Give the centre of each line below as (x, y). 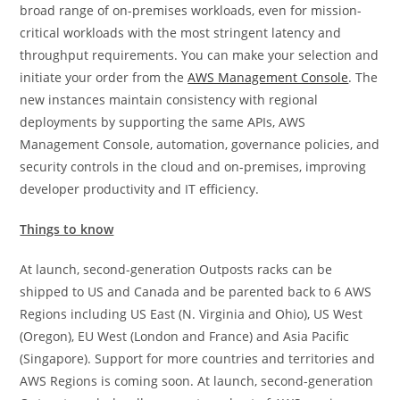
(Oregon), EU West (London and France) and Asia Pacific (185, 337)
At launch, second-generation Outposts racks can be (176, 270)
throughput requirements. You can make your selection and (200, 55)
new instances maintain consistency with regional (169, 100)
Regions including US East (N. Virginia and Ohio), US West (192, 314)
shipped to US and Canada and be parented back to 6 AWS (196, 292)
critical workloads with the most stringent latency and (181, 33)
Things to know (67, 229)
